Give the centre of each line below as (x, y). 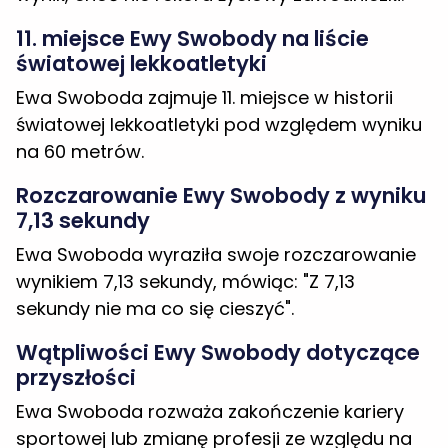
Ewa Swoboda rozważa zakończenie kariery (210, 263)
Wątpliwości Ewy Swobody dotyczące (218, 204)
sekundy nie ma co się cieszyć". (155, 160)
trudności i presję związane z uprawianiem (204, 317)
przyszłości (76, 229)
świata (52, 413)
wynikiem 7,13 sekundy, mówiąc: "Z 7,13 (185, 133)
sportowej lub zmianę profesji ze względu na (214, 290)
